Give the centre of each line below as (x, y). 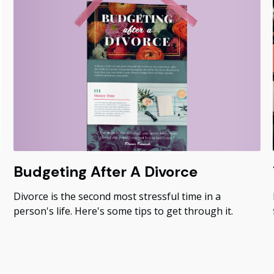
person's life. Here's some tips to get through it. (124, 211)
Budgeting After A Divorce (106, 171)
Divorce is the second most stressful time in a (117, 196)
